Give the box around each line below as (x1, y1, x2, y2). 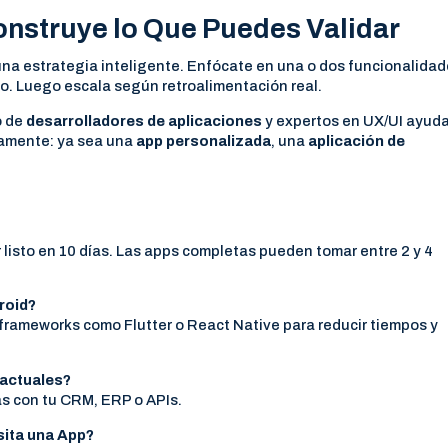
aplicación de (308, 133, 406, 150)
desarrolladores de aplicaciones (26, 113, 263, 130)
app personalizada (136, 133, 272, 150)
